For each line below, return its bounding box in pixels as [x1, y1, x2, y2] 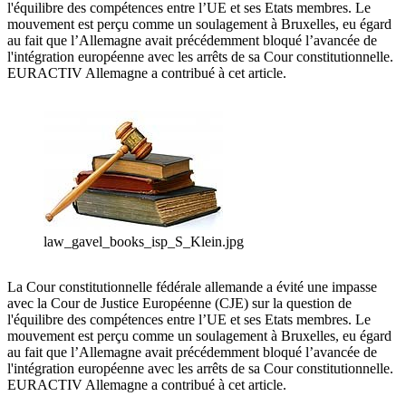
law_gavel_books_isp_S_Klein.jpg [43, 234, 244, 250]
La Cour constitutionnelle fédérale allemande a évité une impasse [7, 279, 377, 295]
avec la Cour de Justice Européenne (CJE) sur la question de [7, 295, 352, 312]
